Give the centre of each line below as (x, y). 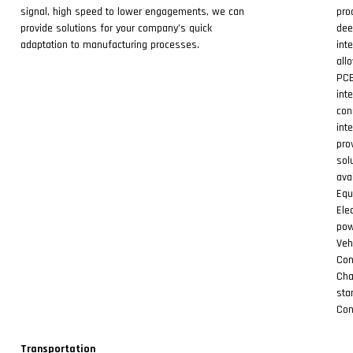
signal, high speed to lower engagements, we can (132, 12)
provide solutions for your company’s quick (116, 28)
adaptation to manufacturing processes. (110, 45)
